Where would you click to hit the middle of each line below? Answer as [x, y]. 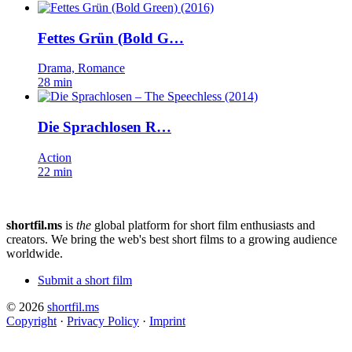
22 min [55, 171]
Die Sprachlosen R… [104, 126]
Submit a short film [85, 280]
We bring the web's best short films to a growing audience [194, 239]
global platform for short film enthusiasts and [203, 225]
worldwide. [35, 253]
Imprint [167, 321]
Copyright [31, 321]
